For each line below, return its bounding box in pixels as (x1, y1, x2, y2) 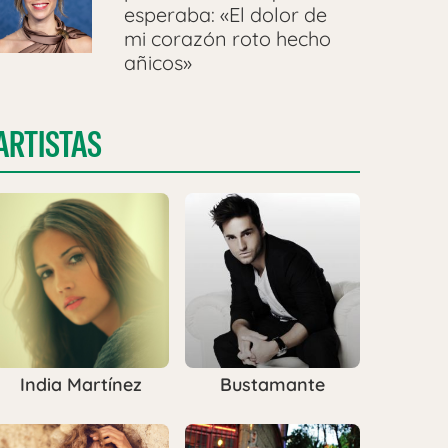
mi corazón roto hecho (123, 26, 331, 52)
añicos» (123, 50, 192, 76)
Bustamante (219, 373, 325, 397)
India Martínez (19, 373, 142, 397)
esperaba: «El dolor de (123, 2, 327, 28)
